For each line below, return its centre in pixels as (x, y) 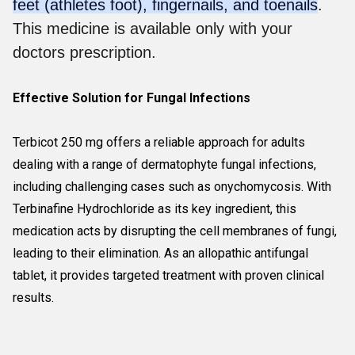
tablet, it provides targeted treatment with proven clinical (168, 275)
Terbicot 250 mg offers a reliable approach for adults (159, 142)
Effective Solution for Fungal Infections (132, 98)
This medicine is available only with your (153, 29)
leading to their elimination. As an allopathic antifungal (160, 253)
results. (33, 298)
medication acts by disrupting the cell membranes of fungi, (175, 231)
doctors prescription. (84, 52)
